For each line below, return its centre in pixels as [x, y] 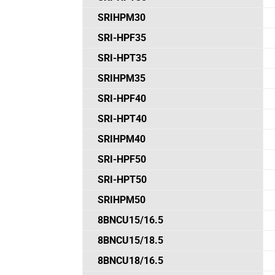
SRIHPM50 [122, 200]
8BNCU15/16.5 [131, 220]
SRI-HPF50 [122, 160]
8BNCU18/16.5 [131, 261]
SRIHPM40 [122, 139]
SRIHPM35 [122, 79]
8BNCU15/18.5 [131, 241]
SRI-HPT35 [122, 58]
